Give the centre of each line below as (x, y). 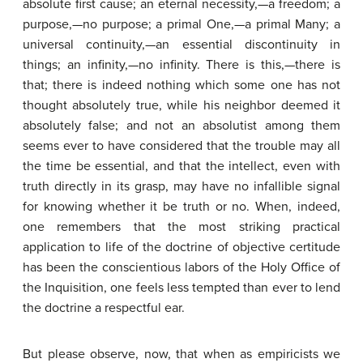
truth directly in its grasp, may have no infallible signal (181, 186)
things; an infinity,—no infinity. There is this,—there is (181, 65)
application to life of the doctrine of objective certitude (181, 247)
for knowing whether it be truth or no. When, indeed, (181, 207)
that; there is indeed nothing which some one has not (181, 85)
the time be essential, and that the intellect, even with (181, 166)
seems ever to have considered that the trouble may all (181, 146)
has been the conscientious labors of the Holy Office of (181, 267)
